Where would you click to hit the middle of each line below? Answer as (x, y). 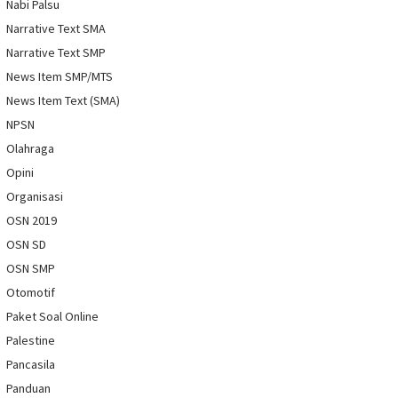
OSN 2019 (32, 221)
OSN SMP (31, 269)
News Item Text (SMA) (63, 101)
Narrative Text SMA (56, 29)
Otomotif (31, 293)
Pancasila (31, 365)
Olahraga (30, 149)
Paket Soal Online (52, 317)
